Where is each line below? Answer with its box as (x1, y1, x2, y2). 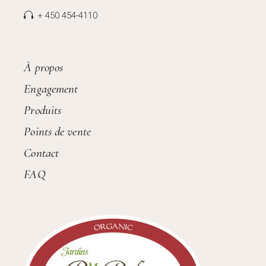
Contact (24, 145, 59, 160)
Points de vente (24, 123, 91, 139)
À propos (24, 59, 64, 75)
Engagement (24, 81, 78, 96)
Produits (24, 102, 62, 118)
